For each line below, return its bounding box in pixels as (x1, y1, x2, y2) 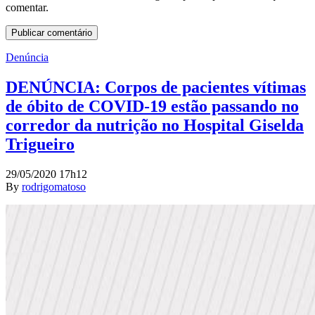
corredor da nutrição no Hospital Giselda (6, 115, 304, 134)
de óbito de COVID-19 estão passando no (6, 96, 299, 115)
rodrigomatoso (22, 180, 86, 193)
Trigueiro (6, 134, 75, 153)
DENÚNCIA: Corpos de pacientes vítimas (6, 77, 306, 96)
